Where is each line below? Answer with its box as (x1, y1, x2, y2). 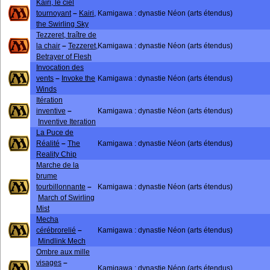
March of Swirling (38, 194, 95, 201)
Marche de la (36, 162, 79, 169)
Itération (36, 96, 63, 104)
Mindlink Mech (38, 237, 86, 245)
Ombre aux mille (36, 248, 90, 256)
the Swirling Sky (36, 20, 89, 28)
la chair (36, 42, 60, 49)
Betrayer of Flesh (36, 53, 92, 60)
